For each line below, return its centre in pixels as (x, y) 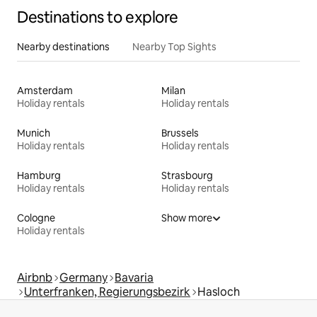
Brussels (180, 133)
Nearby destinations (63, 46)
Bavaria (134, 277)
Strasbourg (187, 175)
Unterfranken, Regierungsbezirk (107, 292)
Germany (83, 277)
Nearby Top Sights (174, 46)
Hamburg (39, 175)
